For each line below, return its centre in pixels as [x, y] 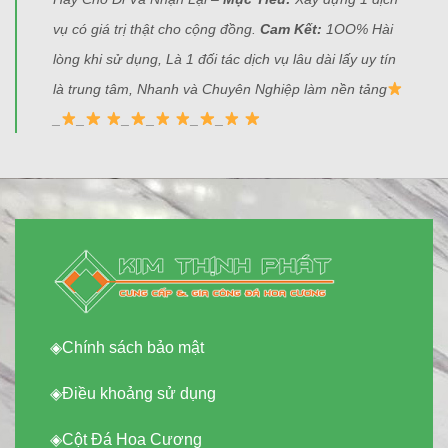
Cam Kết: [293, 29]
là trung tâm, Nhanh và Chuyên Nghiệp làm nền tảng [220, 89]
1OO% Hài [359, 29]
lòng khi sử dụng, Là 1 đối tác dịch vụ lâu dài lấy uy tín [224, 59]
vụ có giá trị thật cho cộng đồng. [156, 29]
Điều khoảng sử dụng [139, 393]
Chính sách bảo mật [133, 348]
